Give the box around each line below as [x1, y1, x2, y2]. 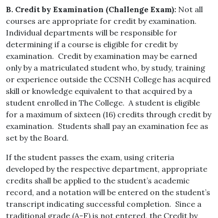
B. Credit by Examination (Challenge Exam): [6, 4, 176, 15]
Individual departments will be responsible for [6, 28, 177, 38]
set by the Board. [6, 133, 69, 143]
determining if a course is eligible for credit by [6, 39, 178, 50]
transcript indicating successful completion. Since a [6, 199, 201, 209]
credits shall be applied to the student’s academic [6, 176, 190, 186]
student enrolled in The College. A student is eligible [6, 98, 200, 108]
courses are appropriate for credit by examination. [6, 16, 199, 26]
